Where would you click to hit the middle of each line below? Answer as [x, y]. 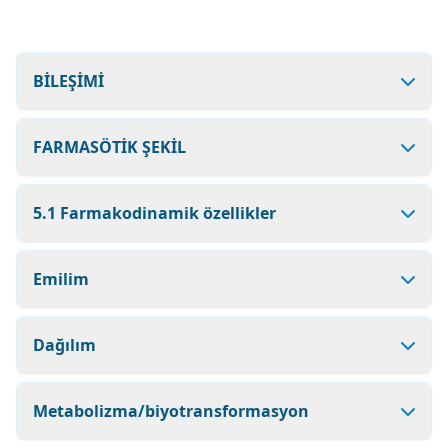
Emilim [61, 279]
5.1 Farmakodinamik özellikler [154, 213]
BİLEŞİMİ [68, 81]
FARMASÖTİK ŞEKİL [109, 147]
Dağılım [64, 345]
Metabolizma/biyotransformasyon [171, 411]
